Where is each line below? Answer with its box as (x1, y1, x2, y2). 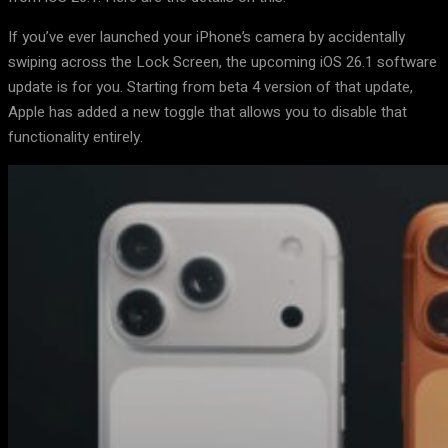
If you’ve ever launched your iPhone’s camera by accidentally (8, 26, 405, 49)
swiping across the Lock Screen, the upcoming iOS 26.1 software (8, 51, 437, 74)
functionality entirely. (8, 126, 143, 149)
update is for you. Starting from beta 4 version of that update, (8, 76, 413, 99)
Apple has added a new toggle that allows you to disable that (8, 101, 407, 124)
